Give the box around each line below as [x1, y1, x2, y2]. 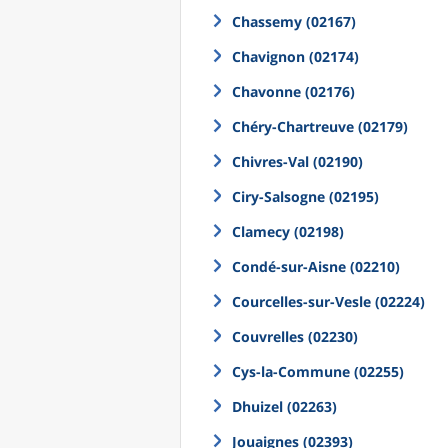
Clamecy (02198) [232, 222, 344, 241]
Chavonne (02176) [232, 82, 355, 101]
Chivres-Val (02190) [232, 152, 363, 171]
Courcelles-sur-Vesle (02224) [232, 292, 425, 311]
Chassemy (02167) [232, 12, 356, 31]
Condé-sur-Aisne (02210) [232, 257, 400, 276]
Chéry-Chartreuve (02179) [232, 117, 408, 136]
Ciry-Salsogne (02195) [232, 187, 379, 206]
